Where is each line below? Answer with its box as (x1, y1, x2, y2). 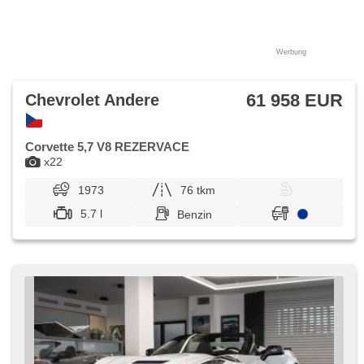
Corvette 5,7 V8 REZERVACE (25, 140, 189, 154)
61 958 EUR (246, 90, 343, 110)
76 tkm (180, 184, 216, 197)
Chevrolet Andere (25, 91, 159, 109)
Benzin (177, 208, 213, 221)
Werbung (275, 48, 306, 56)
